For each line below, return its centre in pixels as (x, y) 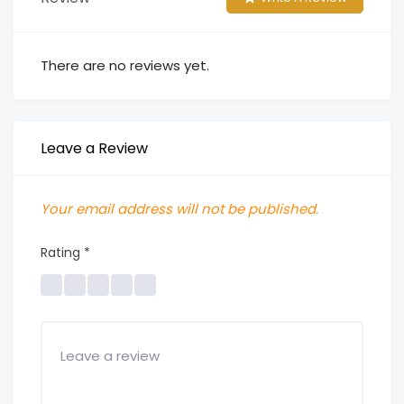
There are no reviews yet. (125, 66)
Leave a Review (94, 149)
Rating (62, 253)
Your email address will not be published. (179, 209)
